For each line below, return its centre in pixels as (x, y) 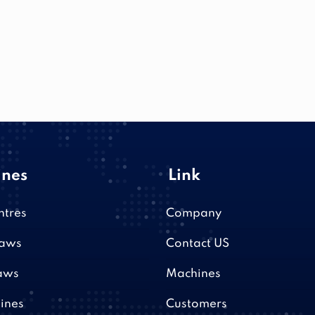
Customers (197, 304)
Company (194, 213)
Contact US (198, 244)
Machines (193, 274)
